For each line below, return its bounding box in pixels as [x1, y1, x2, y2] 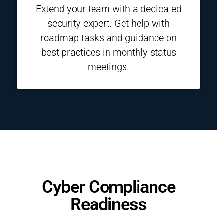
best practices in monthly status [41, 46, 176, 58]
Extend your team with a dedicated [35, 3, 182, 15]
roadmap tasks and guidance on [40, 32, 177, 44]
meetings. [88, 61, 129, 73]
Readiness [70, 194, 147, 215]
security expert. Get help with [47, 17, 170, 29]
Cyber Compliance [42, 177, 175, 197]
